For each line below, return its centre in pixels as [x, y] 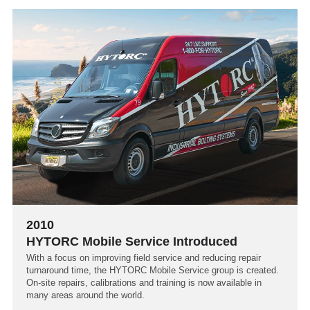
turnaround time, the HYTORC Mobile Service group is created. [153, 270]
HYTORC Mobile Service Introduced [132, 241]
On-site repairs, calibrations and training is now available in [144, 282]
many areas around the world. [85, 295]
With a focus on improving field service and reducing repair [144, 257]
